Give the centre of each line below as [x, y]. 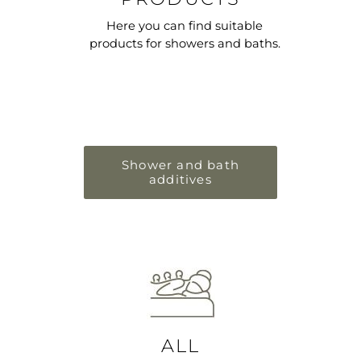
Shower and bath [180, 164]
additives [180, 179]
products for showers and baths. [185, 43]
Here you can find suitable [185, 25]
